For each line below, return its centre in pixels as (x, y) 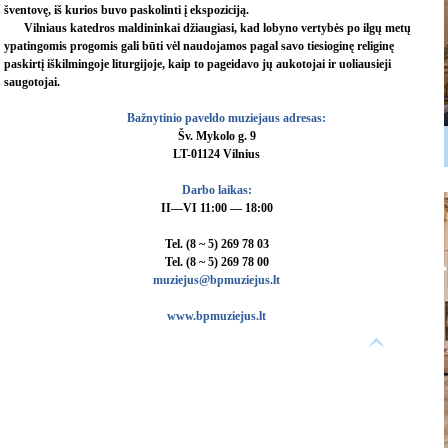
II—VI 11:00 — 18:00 (216, 208)
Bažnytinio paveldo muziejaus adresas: (226, 118)
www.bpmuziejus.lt (216, 316)
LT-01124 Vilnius (216, 154)
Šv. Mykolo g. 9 (216, 136)
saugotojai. (32, 82)
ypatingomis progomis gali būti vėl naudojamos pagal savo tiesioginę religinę (199, 46)
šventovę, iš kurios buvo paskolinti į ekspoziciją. (126, 10)
